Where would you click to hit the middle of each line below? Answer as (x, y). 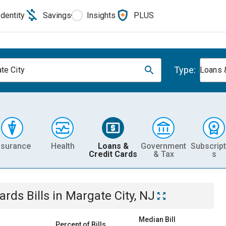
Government (163, 146)
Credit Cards (113, 154)
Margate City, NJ (110, 196)
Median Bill (157, 219)
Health (63, 146)
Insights (101, 15)
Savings (57, 15)
